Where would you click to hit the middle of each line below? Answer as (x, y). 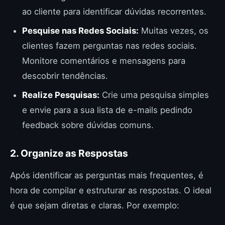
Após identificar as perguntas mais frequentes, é (107, 175)
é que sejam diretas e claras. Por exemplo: (95, 205)
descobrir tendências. (65, 76)
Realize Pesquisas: (61, 95)
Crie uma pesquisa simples (154, 95)
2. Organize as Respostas (69, 153)
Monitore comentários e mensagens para (104, 61)
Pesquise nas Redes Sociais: (80, 30)
